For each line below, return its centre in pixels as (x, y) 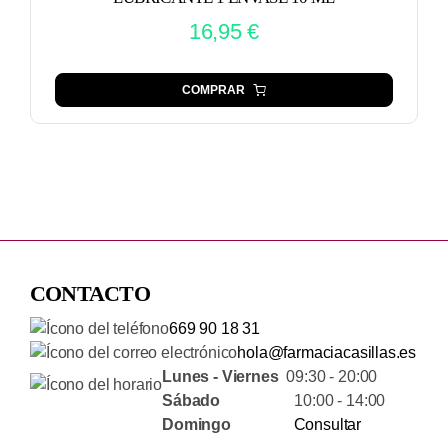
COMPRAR (213, 89)
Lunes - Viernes (220, 376)
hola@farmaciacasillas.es (327, 352)
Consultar (327, 424)
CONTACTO (89, 293)
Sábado (191, 400)
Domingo (196, 424)
